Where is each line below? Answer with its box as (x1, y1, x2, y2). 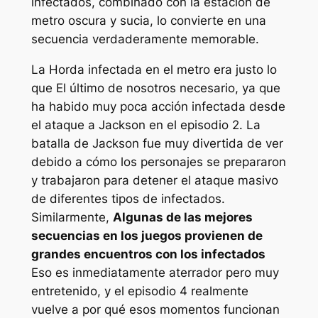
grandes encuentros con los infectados (31, 246, 265, 261)
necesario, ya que (175, 80, 280, 95)
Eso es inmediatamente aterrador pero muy (31, 265, 279, 280)
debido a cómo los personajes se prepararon (31, 154, 286, 169)
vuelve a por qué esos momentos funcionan (31, 302, 280, 317)
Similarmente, (31, 209, 113, 224)
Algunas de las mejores (112, 209, 253, 224)
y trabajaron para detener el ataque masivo (31, 172, 278, 187)
